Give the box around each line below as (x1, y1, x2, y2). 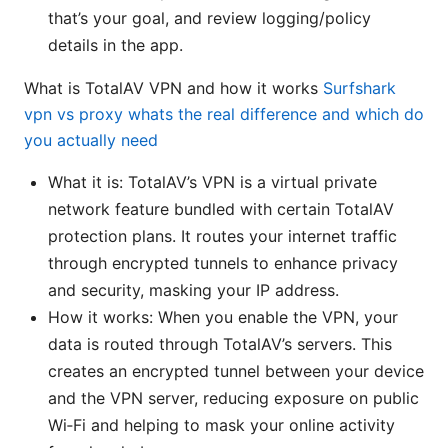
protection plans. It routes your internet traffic (48, 226, 397, 247)
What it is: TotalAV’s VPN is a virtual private (48, 172, 377, 193)
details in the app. (48, 35, 183, 56)
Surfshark (323, 78, 396, 99)
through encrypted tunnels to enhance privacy (48, 253, 398, 274)
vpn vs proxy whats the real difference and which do (24, 104, 424, 125)
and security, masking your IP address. (48, 280, 339, 301)
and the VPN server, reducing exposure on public (48, 388, 419, 409)
